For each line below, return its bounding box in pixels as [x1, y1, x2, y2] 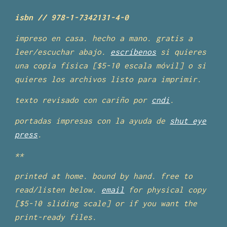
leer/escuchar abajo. [15, 47, 111, 56]
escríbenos [110, 47, 157, 56]
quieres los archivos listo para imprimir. [15, 74, 202, 84]
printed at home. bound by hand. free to [15, 171, 193, 180]
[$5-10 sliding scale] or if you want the [15, 198, 198, 208]
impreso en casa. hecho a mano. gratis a [15, 33, 193, 43]
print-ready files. [15, 212, 97, 221]
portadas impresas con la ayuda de [15, 116, 170, 125]
